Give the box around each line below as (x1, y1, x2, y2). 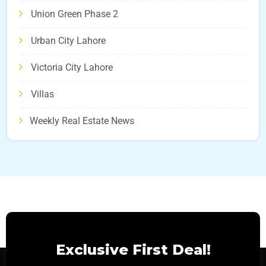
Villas (31, 88, 54, 100)
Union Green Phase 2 (31, 8, 118, 20)
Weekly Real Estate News (30, 115, 134, 127)
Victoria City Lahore (31, 62, 113, 74)
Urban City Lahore (31, 35, 106, 47)
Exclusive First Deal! (55, 241, 211, 259)
